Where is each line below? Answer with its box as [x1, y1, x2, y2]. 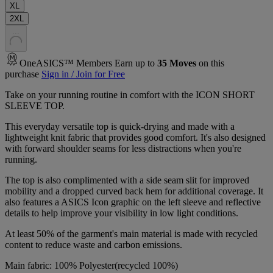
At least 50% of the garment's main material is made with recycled [5, 229, 258, 239]
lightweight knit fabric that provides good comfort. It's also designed [5, 132, 266, 143]
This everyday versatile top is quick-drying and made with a [5, 121, 235, 132]
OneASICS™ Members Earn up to [19, 58, 157, 69]
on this [196, 58, 224, 69]
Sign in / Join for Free [41, 69, 125, 80]
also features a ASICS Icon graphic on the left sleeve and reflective [5, 197, 261, 208]
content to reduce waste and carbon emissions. [5, 239, 182, 250]
